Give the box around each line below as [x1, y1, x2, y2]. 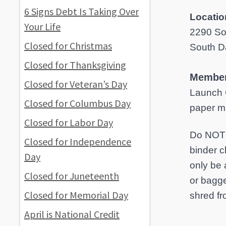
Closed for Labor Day [24, 116, 113, 129]
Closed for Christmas [24, 39, 112, 52]
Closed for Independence [24, 135, 131, 148]
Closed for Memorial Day [24, 188, 128, 201]
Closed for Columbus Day [24, 96, 131, 109]
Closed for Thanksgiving [24, 58, 126, 71]
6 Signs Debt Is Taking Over [24, 5, 139, 18]
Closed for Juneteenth [24, 169, 119, 182]
